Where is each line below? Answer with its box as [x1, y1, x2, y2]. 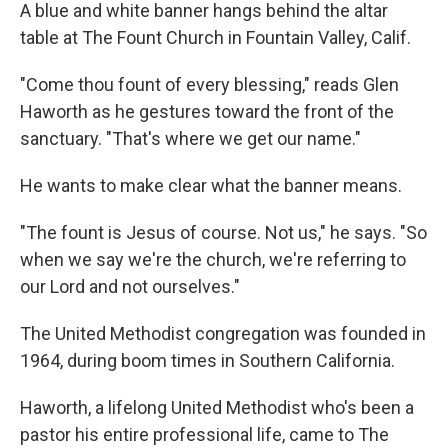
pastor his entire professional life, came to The [20, 424, 389, 445]
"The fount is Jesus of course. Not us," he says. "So [20, 222, 427, 243]
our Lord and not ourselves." [20, 276, 240, 297]
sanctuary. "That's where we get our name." [20, 128, 361, 149]
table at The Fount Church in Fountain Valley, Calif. [20, 27, 411, 48]
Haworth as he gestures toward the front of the [20, 101, 394, 122]
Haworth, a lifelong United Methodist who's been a [20, 397, 414, 418]
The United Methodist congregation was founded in [20, 323, 426, 344]
